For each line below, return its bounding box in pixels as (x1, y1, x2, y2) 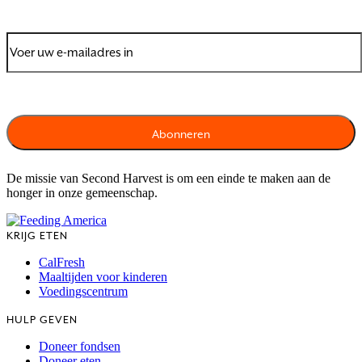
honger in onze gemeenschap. (6, 186, 158, 200)
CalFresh (39, 255, 85, 270)
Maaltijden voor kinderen (39, 270, 167, 284)
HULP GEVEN (6, 314, 78, 326)
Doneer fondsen (39, 339, 120, 354)
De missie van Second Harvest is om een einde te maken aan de (6, 171, 330, 186)
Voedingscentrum (39, 284, 128, 299)
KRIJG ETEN (6, 229, 68, 242)
